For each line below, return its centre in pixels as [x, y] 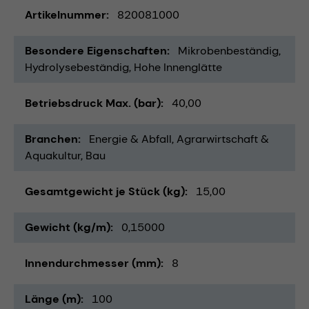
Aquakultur [53, 155]
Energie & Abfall [130, 139]
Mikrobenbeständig [228, 50]
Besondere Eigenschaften [96, 50]
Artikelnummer [66, 14]
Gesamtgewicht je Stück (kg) [105, 191]
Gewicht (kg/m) [68, 227]
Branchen [51, 139]
